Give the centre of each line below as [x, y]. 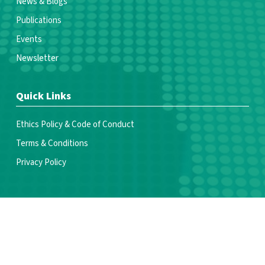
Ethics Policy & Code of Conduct [75, 124]
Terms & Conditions [52, 143]
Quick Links [43, 96]
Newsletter [37, 58]
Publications [38, 20]
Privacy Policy [41, 162]
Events [29, 39]
